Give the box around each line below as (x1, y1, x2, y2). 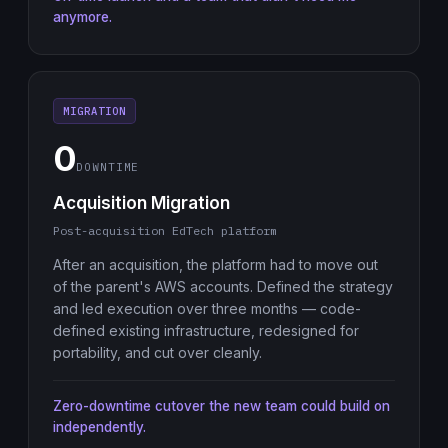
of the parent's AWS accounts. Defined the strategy (53, 278, 393, 295)
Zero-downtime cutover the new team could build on (53, 398, 390, 414)
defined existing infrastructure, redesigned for (53, 322, 359, 339)
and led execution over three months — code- (53, 300, 361, 317)
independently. (53, 419, 146, 435)
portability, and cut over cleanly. (53, 344, 262, 361)
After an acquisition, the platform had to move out (53, 256, 378, 273)
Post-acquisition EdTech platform (53, 223, 277, 238)
